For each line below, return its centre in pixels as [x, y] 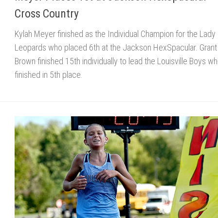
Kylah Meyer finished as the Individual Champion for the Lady [115, 34]
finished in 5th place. [49, 74]
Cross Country [47, 13]
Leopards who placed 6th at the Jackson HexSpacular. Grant [116, 47]
